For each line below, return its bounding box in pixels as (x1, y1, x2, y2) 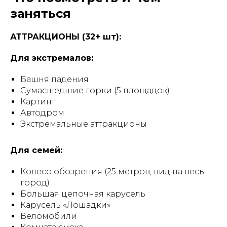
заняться (10, 6, 71, 21)
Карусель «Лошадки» (20, 200, 110, 210)
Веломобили (20, 211, 77, 221)
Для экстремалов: (10, 53, 93, 63)
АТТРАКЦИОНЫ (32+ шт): (10, 32, 121, 42)
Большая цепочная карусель (20, 189, 145, 199)
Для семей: (10, 145, 62, 155)
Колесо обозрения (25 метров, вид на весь (20, 167, 204, 176)
